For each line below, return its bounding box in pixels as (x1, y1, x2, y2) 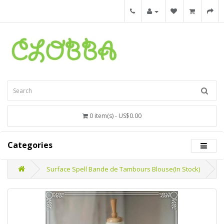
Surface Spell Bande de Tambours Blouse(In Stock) (46, 164, 200, 173)
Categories (7, 139, 52, 150)
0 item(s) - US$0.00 (89, 111, 141, 120)
